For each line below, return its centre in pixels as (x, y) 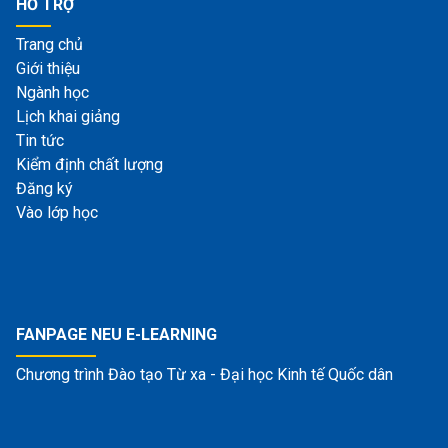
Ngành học (52, 92)
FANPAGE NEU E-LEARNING (116, 334)
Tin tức (40, 140)
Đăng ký (44, 188)
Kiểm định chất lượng (89, 164)
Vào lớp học (57, 212)
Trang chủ (49, 44)
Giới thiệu (48, 68)
